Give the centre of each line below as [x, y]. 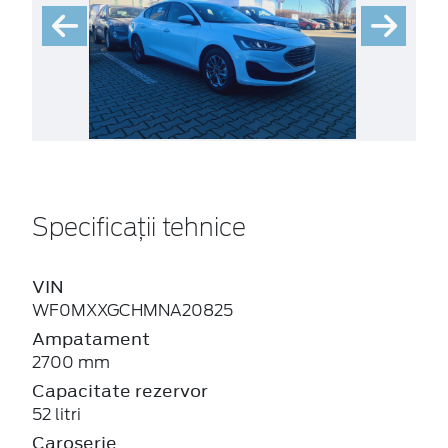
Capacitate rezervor [120, 390]
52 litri [56, 414]
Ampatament [91, 338]
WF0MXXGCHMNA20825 [132, 310]
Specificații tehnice [139, 228]
